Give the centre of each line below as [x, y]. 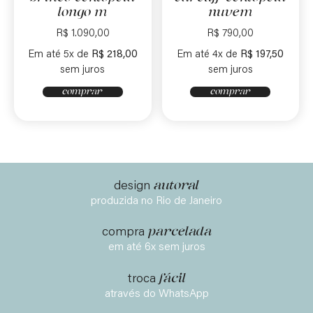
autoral [175, 186]
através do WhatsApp [156, 294]
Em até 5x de [58, 54]
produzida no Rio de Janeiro [156, 201]
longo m [83, 13]
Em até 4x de [208, 54]
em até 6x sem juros [156, 248]
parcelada [178, 232]
